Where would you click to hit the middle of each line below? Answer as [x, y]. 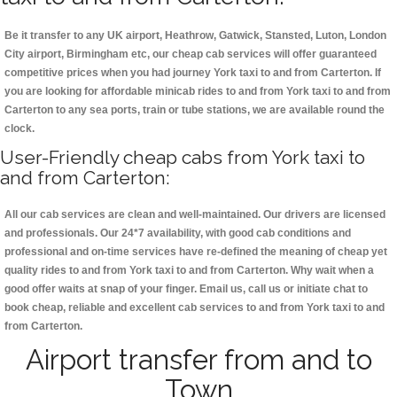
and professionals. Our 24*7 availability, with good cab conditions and [178, 234]
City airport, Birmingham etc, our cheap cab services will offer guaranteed [191, 54]
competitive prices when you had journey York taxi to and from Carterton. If [193, 73]
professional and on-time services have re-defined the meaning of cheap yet [196, 252]
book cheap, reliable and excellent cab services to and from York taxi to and [195, 308]
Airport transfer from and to [198, 360]
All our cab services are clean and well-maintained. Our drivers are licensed [195, 215]
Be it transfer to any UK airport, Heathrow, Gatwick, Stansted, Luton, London [195, 36]
